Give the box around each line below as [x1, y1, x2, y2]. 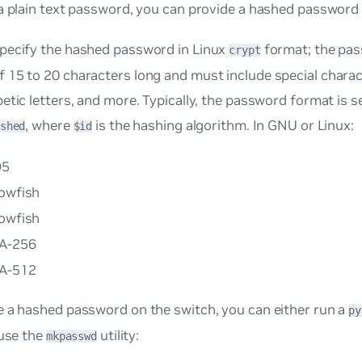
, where [25, 116, 74, 134]
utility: [97, 326, 140, 344]
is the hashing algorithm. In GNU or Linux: [92, 116, 354, 134]
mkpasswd [45, 329, 98, 343]
